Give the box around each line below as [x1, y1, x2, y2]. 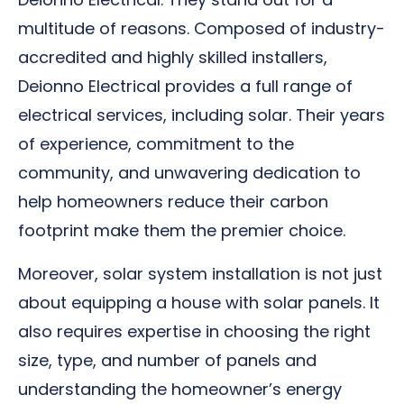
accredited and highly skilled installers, [18, 46, 327, 69]
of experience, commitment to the [18, 133, 294, 155]
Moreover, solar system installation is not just [18, 262, 382, 285]
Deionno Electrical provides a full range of [18, 75, 353, 97]
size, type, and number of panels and [18, 349, 317, 372]
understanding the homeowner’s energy [18, 378, 342, 400]
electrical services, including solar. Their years [18, 104, 385, 126]
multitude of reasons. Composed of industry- [18, 17, 385, 40]
